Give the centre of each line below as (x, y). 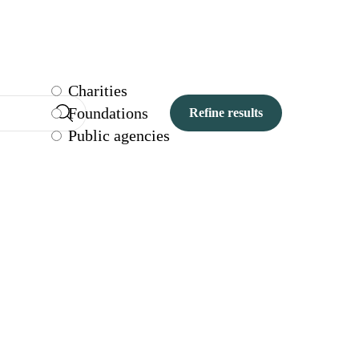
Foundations (108, 113)
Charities (98, 91)
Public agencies (119, 136)
